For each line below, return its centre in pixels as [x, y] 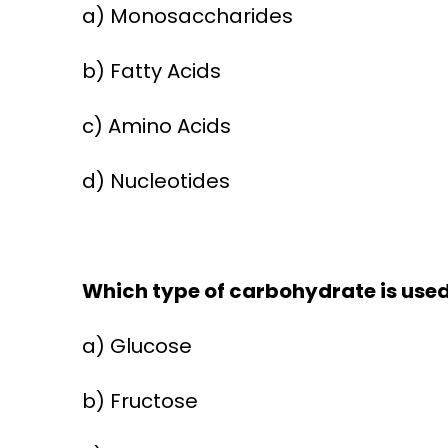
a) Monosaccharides [187, 16]
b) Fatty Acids [151, 71]
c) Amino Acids [156, 126]
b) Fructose [139, 401]
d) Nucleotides [155, 181]
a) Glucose [136, 346]
